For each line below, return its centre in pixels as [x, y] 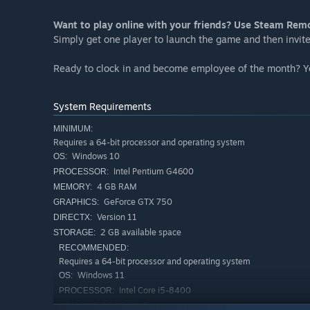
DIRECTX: [73, 218]
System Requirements [102, 107]
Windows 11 [100, 275]
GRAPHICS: [76, 202]
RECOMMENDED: [94, 248]
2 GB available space [140, 232]
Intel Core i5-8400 [154, 291]
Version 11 [116, 217]
